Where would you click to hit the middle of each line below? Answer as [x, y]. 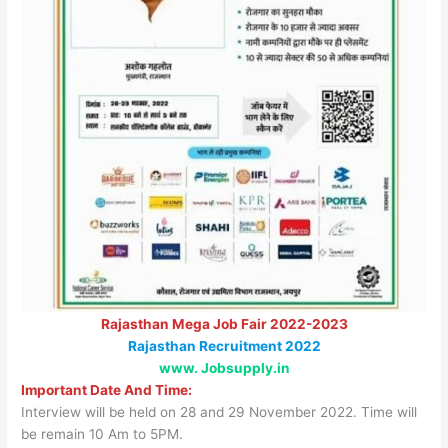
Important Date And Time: [107, 389]
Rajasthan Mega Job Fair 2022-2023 [224, 323]
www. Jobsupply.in [224, 367]
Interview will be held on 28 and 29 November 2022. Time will [219, 411]
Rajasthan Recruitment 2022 [224, 345]
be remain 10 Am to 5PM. [102, 433]
